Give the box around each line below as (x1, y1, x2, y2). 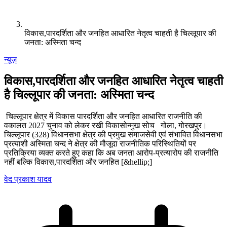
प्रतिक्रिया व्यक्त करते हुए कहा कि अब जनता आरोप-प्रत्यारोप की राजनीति (4, 148, 218, 157)
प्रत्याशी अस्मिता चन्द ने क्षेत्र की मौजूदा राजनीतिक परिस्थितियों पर (4, 139, 196, 148)
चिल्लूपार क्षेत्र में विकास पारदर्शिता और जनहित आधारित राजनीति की (4, 111, 202, 121)
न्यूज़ (4, 55, 17, 64)
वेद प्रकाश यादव (4, 174, 52, 183)
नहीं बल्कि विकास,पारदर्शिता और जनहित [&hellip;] (4, 157, 152, 166)
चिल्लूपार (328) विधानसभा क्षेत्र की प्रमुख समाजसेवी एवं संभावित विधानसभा (4, 130, 222, 139)
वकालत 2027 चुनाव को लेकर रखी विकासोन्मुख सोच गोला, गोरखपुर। (4, 121, 207, 130)
